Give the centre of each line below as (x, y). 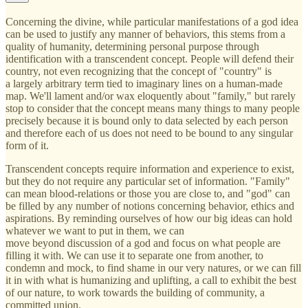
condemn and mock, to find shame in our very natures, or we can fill (153, 268)
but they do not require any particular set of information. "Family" (148, 181)
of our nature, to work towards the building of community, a (135, 293)
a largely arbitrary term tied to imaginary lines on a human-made (144, 84)
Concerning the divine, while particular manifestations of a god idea (152, 22)
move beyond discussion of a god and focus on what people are (143, 243)
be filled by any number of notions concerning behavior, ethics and (150, 206)
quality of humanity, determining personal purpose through (132, 47)
